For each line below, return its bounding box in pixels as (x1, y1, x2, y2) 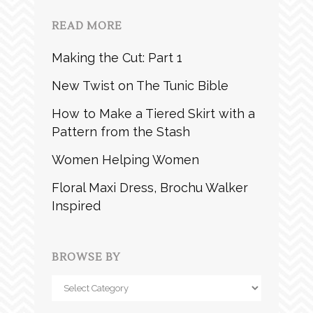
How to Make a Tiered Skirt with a (52, 105, 255, 121)
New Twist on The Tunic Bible (52, 78, 228, 93)
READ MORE (52, 19, 122, 33)
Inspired (52, 198, 101, 213)
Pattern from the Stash (52, 124, 190, 139)
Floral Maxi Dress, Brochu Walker (52, 180, 248, 195)
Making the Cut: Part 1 (52, 50, 182, 65)
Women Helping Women (52, 152, 199, 167)
